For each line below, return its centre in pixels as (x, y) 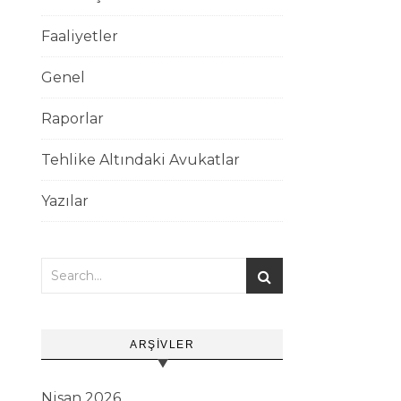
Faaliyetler (80, 36)
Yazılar (65, 201)
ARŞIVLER (162, 345)
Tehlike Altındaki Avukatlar (141, 160)
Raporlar (73, 119)
